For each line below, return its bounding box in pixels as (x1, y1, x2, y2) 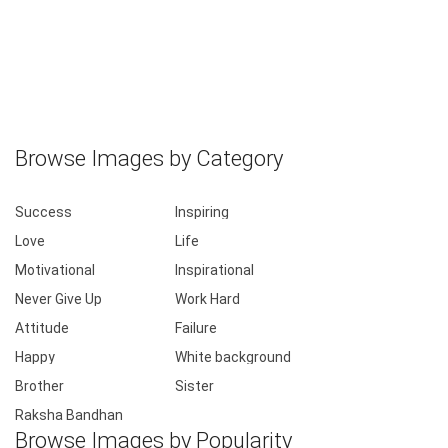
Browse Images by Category (15, 146, 283, 171)
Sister (175, 378, 214, 394)
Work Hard (175, 291, 240, 307)
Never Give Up (15, 291, 102, 307)
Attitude (15, 320, 69, 336)
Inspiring (175, 204, 229, 220)
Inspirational (175, 262, 254, 278)
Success (15, 204, 72, 220)
